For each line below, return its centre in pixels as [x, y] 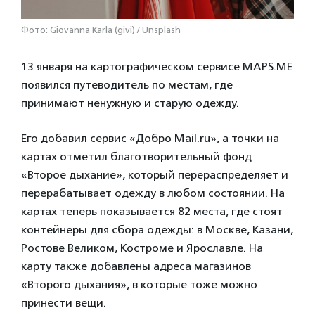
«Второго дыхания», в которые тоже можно [139, 284]
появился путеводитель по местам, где [127, 85]
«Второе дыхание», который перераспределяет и [155, 175]
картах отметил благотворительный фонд [136, 156]
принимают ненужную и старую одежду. [130, 103]
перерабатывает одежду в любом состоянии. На [153, 193]
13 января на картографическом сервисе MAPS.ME [157, 66]
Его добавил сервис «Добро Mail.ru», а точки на [150, 138]
